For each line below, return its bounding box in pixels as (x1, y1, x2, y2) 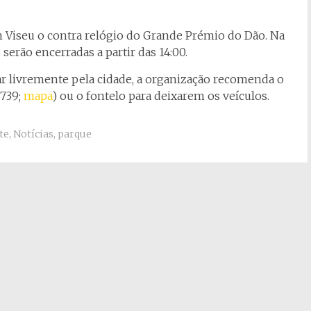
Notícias (13, 128, 53, 140)
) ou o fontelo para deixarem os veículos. (52, 89, 269, 103)
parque (58, 128, 92, 140)
